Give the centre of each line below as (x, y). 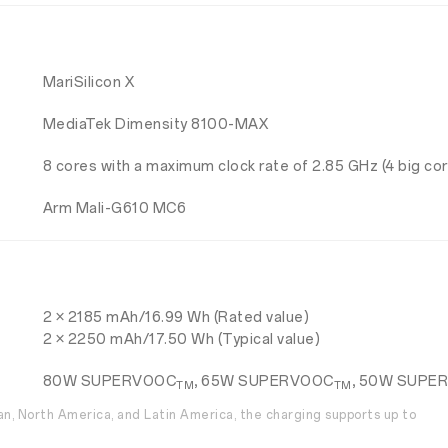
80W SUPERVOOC (109, 381)
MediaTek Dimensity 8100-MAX (155, 124)
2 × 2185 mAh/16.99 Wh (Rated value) (176, 317)
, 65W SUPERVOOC (264, 381)
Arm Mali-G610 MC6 (114, 208)
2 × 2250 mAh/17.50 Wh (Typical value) (181, 339)
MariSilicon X (88, 82)
